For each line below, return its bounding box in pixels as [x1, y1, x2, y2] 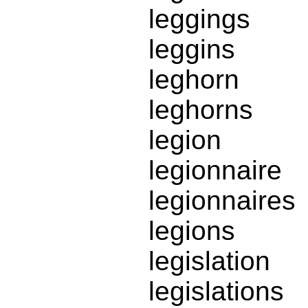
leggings [148, 4, 250, 34]
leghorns [148, 95, 253, 125]
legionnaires [148, 186, 296, 216]
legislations [148, 276, 284, 307]
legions [148, 216, 235, 246]
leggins [148, 34, 235, 65]
